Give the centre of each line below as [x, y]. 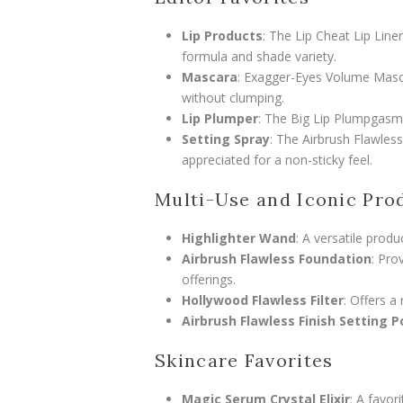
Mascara [210, 77]
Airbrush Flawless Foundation [277, 259]
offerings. [209, 280]
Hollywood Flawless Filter [263, 300]
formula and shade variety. [259, 57]
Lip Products [222, 36]
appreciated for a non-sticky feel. [277, 160]
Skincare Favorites [244, 361]
